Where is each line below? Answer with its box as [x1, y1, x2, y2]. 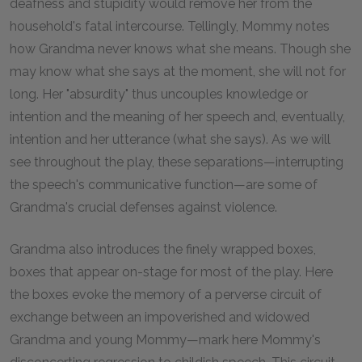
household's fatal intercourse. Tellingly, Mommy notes [10, 19, 330, 34]
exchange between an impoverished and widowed [10, 309, 309, 325]
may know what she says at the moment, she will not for [10, 64, 346, 79]
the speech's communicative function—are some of [10, 177, 318, 192]
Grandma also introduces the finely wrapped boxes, [10, 242, 316, 257]
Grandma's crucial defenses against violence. [10, 200, 277, 215]
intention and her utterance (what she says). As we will [10, 132, 330, 147]
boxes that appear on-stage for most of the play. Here [10, 264, 333, 280]
